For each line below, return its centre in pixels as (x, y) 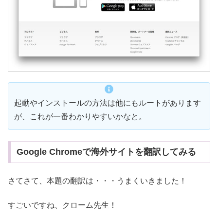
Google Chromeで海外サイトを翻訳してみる (106, 152)
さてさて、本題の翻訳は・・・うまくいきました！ (97, 181)
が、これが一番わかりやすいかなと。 (80, 117)
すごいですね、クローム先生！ (62, 205)
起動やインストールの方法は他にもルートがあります (108, 103)
